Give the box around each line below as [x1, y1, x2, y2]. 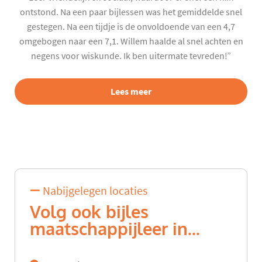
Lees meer [111, 85, 151, 98]
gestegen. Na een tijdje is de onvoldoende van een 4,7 [27, 20, 235, 33]
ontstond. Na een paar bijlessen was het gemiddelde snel [20, 6, 242, 18]
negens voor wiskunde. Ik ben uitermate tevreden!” [31, 50, 231, 62]
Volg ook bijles [30, 201, 149, 224]
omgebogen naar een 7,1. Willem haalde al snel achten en [19, 35, 243, 47]
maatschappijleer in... [30, 218, 200, 241]
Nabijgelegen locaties [40, 184, 147, 199]
